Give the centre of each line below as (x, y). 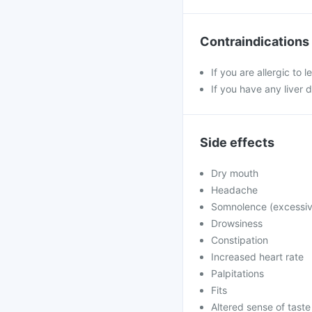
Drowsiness (237, 223)
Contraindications (255, 41)
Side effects (237, 142)
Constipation (240, 240)
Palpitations (237, 273)
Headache (234, 190)
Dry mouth (235, 173)
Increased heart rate (257, 257)
